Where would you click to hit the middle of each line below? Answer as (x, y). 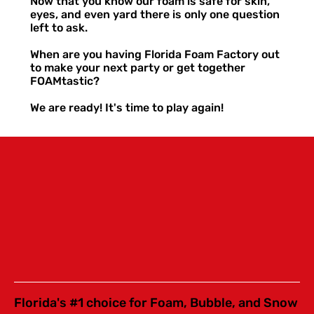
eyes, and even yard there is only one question (155, 14)
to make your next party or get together (137, 67)
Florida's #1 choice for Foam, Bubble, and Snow (156, 302)
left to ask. (59, 27)
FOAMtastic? (64, 81)
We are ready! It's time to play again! (127, 107)
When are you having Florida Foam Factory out (155, 54)
